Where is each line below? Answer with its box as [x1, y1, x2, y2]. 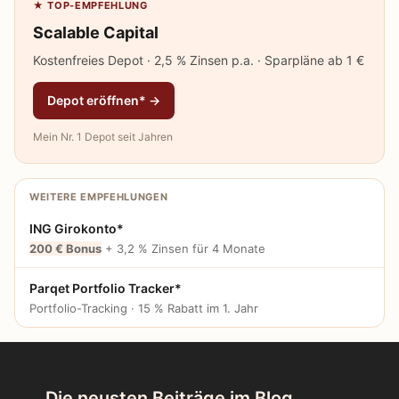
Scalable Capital [33, 22, 159, 42]
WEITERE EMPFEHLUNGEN [29, 190, 168, 203]
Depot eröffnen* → [47, 92, 160, 108]
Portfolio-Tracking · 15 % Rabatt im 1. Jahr [29, 300, 258, 315]
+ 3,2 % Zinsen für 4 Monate [102, 240, 265, 256]
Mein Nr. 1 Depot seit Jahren [33, 129, 173, 143]
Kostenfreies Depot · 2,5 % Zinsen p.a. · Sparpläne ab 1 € [33, 52, 364, 68]
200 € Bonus [29, 240, 102, 256]
